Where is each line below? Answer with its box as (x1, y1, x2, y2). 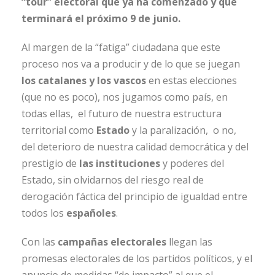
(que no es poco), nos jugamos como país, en (21, 90, 228, 104)
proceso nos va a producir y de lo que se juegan (21, 57, 240, 71)
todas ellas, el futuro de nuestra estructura (21, 107, 222, 121)
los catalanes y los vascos (21, 74, 146, 88)
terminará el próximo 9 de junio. (21, 12, 180, 26)
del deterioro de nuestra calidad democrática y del (21, 140, 249, 154)
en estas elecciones (146, 74, 237, 88)
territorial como (21, 123, 96, 137)
